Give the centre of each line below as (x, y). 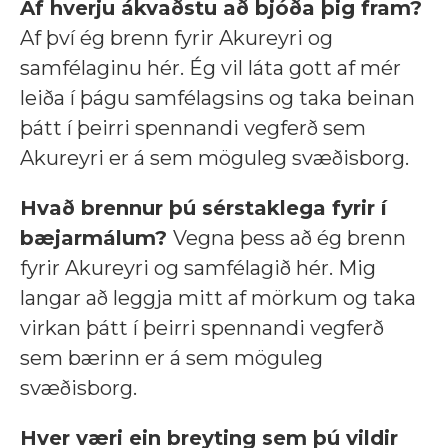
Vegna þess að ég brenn (289, 238)
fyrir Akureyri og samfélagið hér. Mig (198, 268)
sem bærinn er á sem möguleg (171, 358)
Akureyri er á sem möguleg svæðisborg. (214, 158)
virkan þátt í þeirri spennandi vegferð (202, 328)
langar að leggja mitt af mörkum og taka (218, 298)
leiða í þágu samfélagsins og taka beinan (217, 98)
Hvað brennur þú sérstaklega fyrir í (203, 208)
